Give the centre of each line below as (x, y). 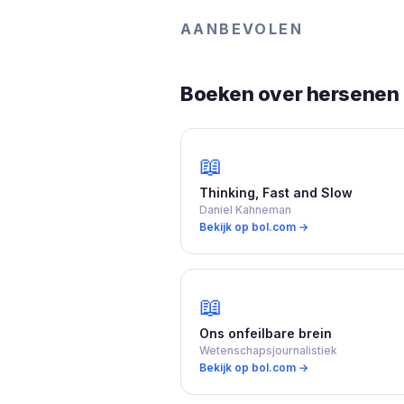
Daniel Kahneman (245, 209)
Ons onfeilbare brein (266, 333)
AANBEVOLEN (242, 28)
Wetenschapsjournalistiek (268, 350)
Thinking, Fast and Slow (276, 192)
